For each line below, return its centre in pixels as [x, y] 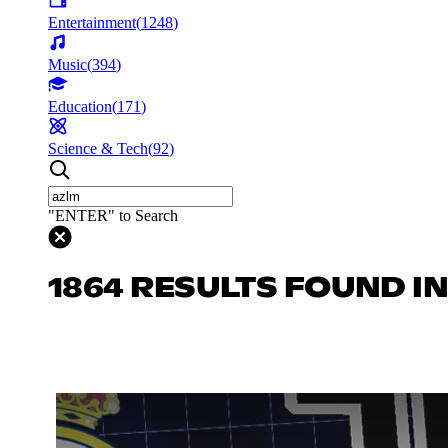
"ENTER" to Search [113, 215]
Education [80, 106]
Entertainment [92, 22]
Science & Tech [98, 148]
